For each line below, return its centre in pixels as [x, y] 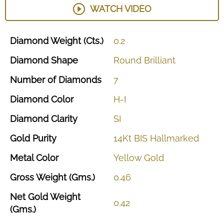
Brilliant [160, 60]
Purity [44, 138]
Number [29, 80]
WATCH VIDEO [120, 9]
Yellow [129, 158]
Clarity [64, 119]
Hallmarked [174, 138]
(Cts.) [93, 41]
